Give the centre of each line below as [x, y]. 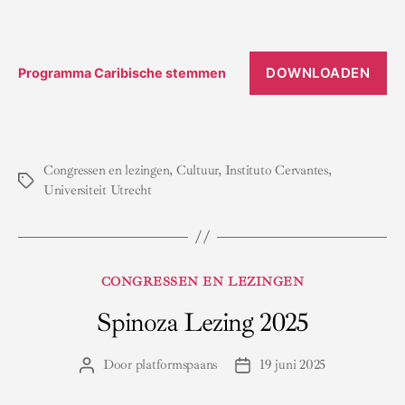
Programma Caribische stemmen [122, 73]
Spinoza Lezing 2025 [202, 322]
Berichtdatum [279, 365]
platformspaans [176, 364]
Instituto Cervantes [276, 170]
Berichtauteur [123, 365]
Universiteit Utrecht [98, 190]
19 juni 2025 [293, 364]
